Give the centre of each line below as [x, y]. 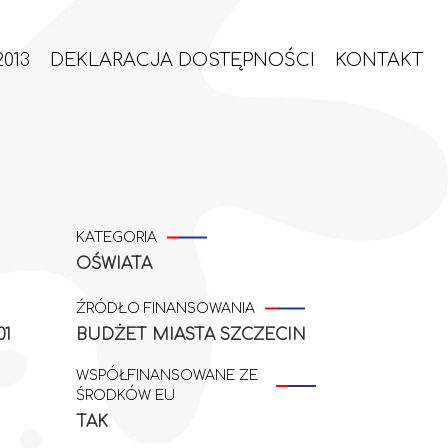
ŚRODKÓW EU [125, 395]
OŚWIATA [114, 264]
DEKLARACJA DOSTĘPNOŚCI [182, 60]
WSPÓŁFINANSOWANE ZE [167, 375]
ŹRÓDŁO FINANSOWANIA [165, 308]
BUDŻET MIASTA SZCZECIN [191, 335]
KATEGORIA [116, 237]
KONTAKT [379, 60]
